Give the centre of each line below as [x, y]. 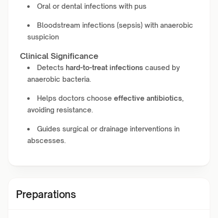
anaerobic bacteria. [59, 79]
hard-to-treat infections [104, 67]
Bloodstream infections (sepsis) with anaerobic [115, 25]
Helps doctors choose [75, 98]
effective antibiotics [148, 98]
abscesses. [46, 140]
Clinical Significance [59, 56]
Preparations [46, 194]
